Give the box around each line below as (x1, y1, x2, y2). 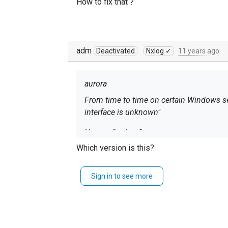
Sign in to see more (91, 172, 153, 180)
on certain (150, 95, 185, 105)
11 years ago (178, 47, 219, 55)
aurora (84, 79, 107, 89)
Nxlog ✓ (146, 47, 172, 55)
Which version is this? (76, 143, 154, 153)
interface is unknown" (84, 107, 160, 117)
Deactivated (96, 47, 135, 55)
